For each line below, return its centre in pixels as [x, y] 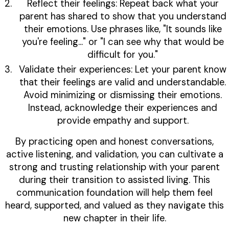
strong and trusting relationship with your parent [114, 167]
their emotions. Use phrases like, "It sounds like [123, 29]
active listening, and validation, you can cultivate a [114, 155]
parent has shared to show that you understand [123, 17]
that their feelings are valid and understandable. [123, 83]
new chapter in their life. [114, 219]
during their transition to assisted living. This [114, 180]
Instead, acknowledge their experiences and [123, 108]
